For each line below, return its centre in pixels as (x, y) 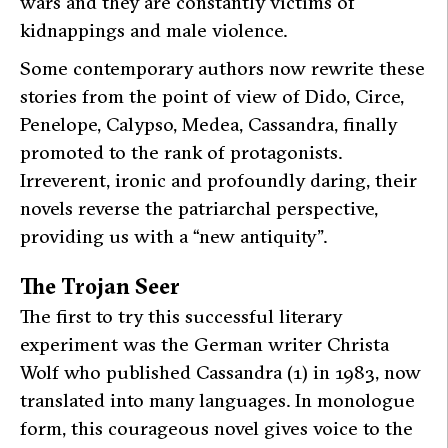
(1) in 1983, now (351, 371)
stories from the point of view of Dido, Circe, (212, 96)
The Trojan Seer (100, 286)
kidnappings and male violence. (153, 30)
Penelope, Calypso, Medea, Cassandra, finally (208, 124)
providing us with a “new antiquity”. (173, 236)
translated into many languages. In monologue (217, 399)
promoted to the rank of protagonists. (181, 152)
